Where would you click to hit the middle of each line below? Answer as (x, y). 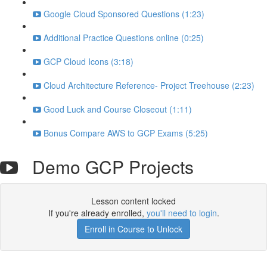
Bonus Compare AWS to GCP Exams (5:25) (126, 133)
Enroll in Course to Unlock (133, 229)
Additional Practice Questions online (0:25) (124, 38)
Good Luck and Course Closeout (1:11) (118, 109)
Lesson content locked (133, 201)
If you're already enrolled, (97, 213)
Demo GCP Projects (106, 167)
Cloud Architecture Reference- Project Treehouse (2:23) (149, 85)
